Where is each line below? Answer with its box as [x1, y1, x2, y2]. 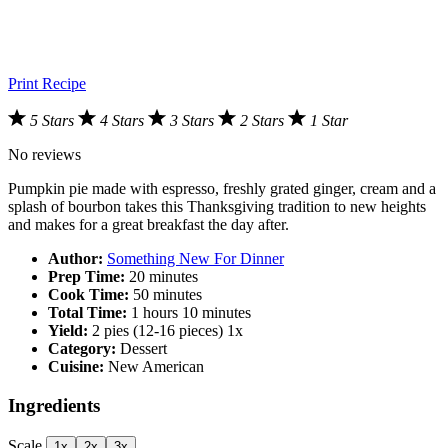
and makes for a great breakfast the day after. [8, 216, 289, 234]
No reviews [8, 146, 81, 164]
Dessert [120, 340, 167, 358]
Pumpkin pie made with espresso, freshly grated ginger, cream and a [8, 180, 436, 198]
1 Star [310, 112, 348, 130]
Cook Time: [48, 286, 129, 304]
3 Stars [170, 112, 218, 130]
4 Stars [100, 112, 148, 130]
